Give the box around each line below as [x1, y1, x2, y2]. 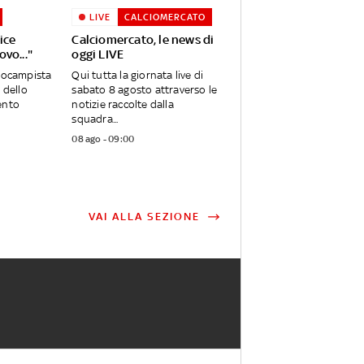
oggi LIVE [71, 47, 124, 62]
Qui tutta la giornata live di [71, 69, 204, 82]
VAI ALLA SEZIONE [89, 210, 200, 223]
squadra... [71, 113, 119, 126]
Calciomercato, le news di [71, 32, 214, 47]
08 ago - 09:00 [71, 133, 135, 145]
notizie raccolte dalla [71, 98, 174, 111]
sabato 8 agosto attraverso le [71, 84, 218, 97]
